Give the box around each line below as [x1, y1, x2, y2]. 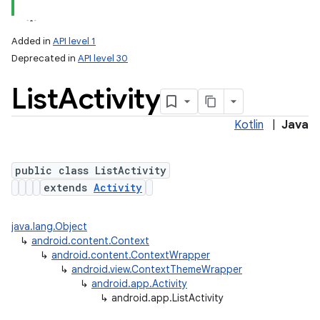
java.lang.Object [11, 220, 87, 233]
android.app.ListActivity [111, 291, 224, 304]
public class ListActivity [15, 164, 166, 177]
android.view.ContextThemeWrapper [71, 263, 242, 276]
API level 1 [53, 35, 96, 47]
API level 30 [78, 52, 128, 64]
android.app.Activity [91, 277, 187, 290]
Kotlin [234, 118, 264, 132]
